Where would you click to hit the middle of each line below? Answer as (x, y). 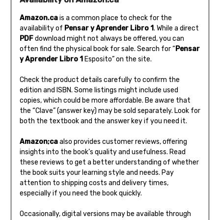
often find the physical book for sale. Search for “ (97, 49)
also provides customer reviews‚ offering (122, 141)
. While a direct (176, 28)
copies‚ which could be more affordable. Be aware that (105, 100)
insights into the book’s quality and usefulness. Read (102, 152)
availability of (42, 28)
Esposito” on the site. (117, 59)
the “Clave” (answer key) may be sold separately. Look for (110, 110)
